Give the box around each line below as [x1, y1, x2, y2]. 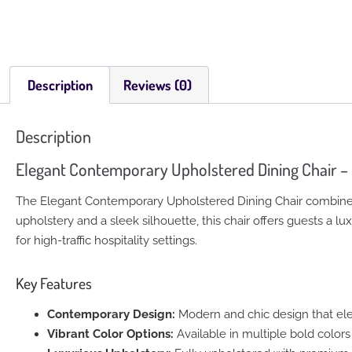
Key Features [16, 273, 92, 293]
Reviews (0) [123, 76, 192, 94]
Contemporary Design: [47, 306, 175, 321]
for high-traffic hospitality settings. [16, 233, 197, 248]
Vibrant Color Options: [47, 326, 174, 341]
